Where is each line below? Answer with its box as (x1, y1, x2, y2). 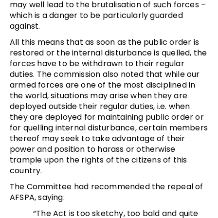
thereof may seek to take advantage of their (10, 132, 185, 144)
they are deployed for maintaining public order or (10, 111, 204, 123)
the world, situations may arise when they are (10, 90, 188, 101)
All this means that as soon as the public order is (10, 36, 200, 48)
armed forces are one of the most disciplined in (10, 79, 196, 91)
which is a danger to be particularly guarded (10, 9, 183, 21)
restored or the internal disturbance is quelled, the (10, 47, 207, 58)
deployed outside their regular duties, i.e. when (10, 100, 190, 112)
